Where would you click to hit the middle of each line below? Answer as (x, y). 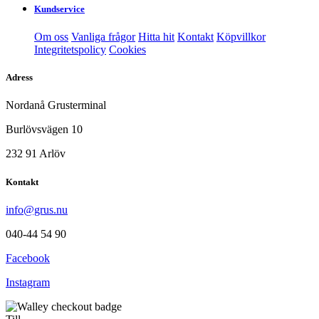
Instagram (28, 282)
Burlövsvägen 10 (44, 130)
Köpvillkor (241, 37)
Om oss (51, 37)
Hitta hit (156, 37)
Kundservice (59, 9)
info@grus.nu (37, 209)
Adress (19, 78)
